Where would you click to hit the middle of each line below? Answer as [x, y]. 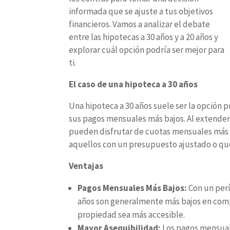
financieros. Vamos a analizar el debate [140, 24]
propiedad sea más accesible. [131, 215]
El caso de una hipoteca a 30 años [133, 84]
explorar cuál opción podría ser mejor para [147, 50]
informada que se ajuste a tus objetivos [141, 11]
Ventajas [86, 166]
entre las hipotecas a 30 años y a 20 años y [144, 37]
